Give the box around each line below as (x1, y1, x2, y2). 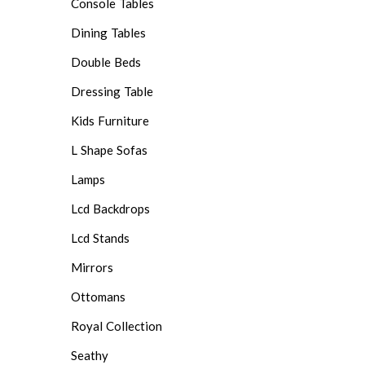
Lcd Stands (71, 230, 130, 245)
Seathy (71, 347, 108, 363)
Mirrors (71, 259, 113, 275)
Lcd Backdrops (71, 200, 150, 216)
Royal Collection (71, 318, 162, 333)
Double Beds (71, 54, 141, 69)
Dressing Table (71, 83, 153, 99)
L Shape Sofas (71, 142, 147, 157)
